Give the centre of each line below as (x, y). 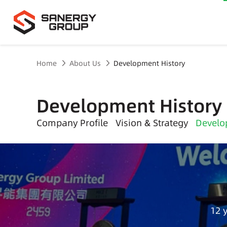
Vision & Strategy (152, 123)
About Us (85, 63)
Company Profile (72, 123)
